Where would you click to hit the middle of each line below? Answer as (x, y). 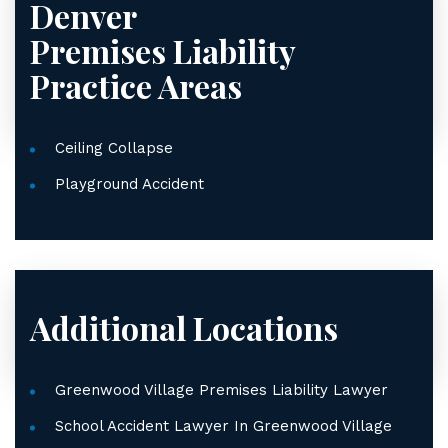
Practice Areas (136, 85)
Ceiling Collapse (114, 148)
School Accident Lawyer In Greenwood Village (223, 426)
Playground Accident (129, 184)
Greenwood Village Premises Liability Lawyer (221, 390)
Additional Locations (184, 327)
